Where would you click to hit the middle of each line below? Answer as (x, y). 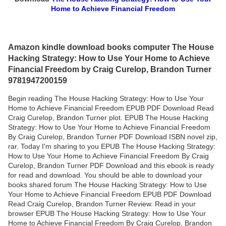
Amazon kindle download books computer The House (111, 47)
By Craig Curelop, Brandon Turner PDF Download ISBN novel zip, (113, 136)
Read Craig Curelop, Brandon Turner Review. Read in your (102, 204)
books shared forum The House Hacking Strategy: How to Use (107, 184)
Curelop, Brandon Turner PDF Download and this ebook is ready (111, 165)
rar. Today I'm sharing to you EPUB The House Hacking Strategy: (112, 146)
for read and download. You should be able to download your (105, 175)
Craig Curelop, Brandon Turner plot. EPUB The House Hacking (108, 117)
